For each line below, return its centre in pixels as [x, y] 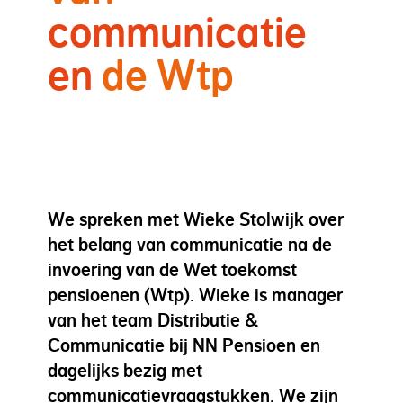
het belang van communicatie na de [190, 245]
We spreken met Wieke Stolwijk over [196, 220]
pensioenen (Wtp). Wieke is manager [195, 296]
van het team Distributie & [153, 321]
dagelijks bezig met [125, 371]
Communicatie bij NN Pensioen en [184, 346]
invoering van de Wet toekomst [172, 270]
